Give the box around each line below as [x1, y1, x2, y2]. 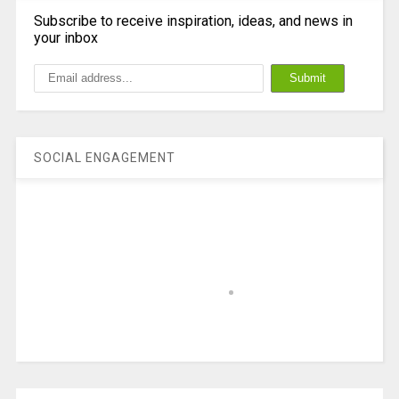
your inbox [33, 28, 98, 46]
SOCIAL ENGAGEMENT [33, 150, 175, 165]
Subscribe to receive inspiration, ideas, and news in [33, 12, 353, 29]
